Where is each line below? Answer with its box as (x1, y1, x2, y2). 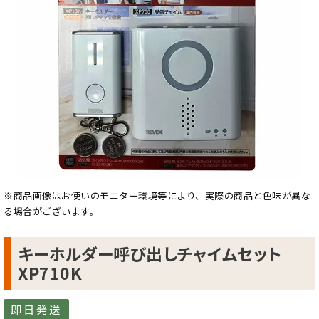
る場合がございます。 (4, 204, 99, 218)
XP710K (18, 261, 82, 285)
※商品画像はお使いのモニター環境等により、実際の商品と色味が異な (4, 189, 310, 202)
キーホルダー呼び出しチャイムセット (18, 241, 281, 266)
